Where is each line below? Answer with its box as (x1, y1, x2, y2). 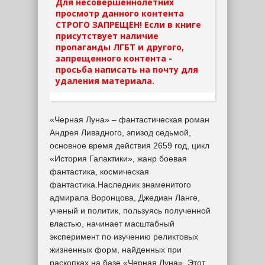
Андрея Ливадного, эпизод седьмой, (50, 128, 191, 137)
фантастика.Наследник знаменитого (50, 180, 191, 189)
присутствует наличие (56, 30, 159, 41)
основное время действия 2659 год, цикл (50, 141, 209, 150)
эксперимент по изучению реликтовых (50, 232, 198, 241)
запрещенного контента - (56, 53, 172, 64)
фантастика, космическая (50, 167, 149, 176)
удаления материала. (56, 75, 154, 86)
